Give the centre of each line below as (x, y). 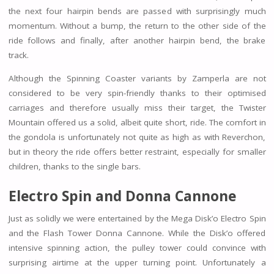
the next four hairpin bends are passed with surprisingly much (137, 11)
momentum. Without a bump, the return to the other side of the (137, 26)
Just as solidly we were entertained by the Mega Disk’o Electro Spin (137, 219)
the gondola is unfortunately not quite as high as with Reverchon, (137, 137)
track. (18, 55)
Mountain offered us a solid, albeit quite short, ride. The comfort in (137, 122)
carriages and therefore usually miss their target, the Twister (137, 107)
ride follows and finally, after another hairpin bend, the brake (137, 41)
